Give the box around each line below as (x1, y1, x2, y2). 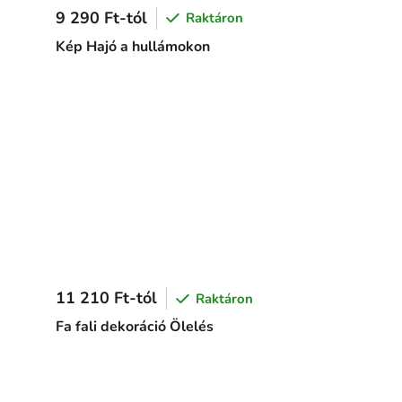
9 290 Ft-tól (55, 6, 147, 29)
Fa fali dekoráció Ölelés (55, 317, 214, 336)
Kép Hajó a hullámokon (55, 36, 210, 57)
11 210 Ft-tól (55, 287, 157, 309)
